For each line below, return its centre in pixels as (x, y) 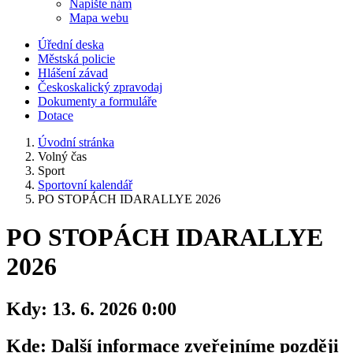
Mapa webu (99, 17)
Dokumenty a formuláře (97, 101)
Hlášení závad (73, 72)
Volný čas (62, 156)
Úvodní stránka (76, 142)
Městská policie (76, 58)
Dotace (56, 115)
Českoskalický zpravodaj (100, 87)
